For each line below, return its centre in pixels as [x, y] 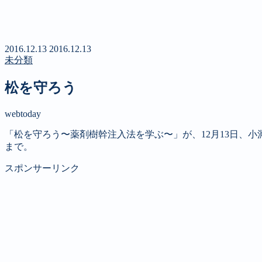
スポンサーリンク [42, 168]
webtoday [23, 113]
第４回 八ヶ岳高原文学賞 [81, 28]
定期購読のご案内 [65, 15]
